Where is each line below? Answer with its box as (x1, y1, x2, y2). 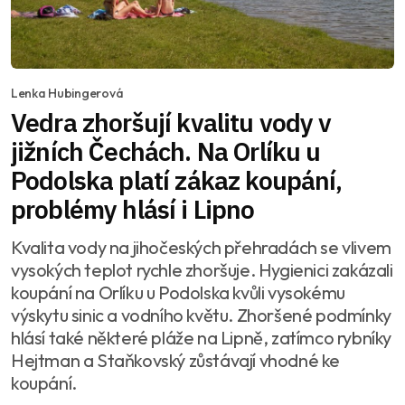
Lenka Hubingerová (11, 84, 124, 101)
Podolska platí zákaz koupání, (11, 163, 343, 197)
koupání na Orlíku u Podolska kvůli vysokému (11, 280, 345, 304)
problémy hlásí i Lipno (11, 192, 255, 226)
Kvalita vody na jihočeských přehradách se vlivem (11, 235, 391, 259)
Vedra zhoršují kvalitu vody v (11, 105, 332, 139)
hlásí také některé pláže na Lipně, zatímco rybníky (11, 325, 391, 349)
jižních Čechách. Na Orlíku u (11, 134, 321, 168)
